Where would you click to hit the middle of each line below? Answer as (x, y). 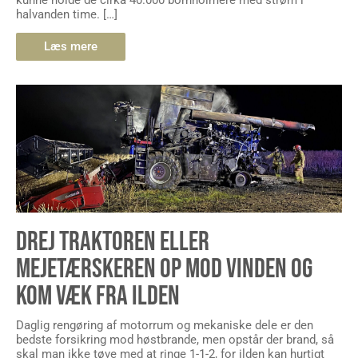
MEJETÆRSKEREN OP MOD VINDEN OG (164, 269)
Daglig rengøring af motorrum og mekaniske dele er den (165, 326)
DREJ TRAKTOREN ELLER (113, 242)
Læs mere (71, 47)
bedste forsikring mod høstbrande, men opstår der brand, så (175, 340)
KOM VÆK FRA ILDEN (98, 296)
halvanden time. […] (67, 14)
